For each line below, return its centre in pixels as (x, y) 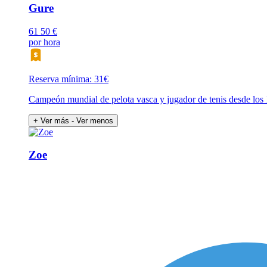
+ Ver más (51, 120)
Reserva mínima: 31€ (69, 79)
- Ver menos (92, 120)
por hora (44, 42)
